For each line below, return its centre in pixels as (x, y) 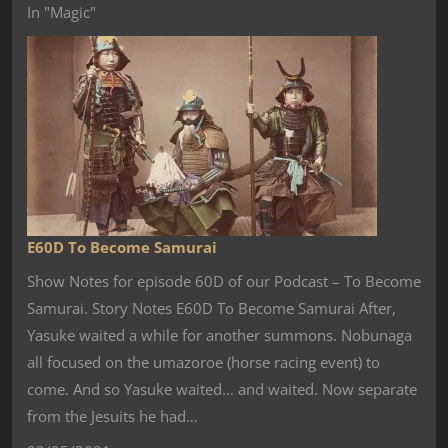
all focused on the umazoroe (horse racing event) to (203, 362)
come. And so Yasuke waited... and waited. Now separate (222, 389)
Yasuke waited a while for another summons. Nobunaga (219, 335)
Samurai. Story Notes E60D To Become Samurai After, (211, 308)
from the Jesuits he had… (112, 416)
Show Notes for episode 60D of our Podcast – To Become (224, 281)
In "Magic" (61, 12)
